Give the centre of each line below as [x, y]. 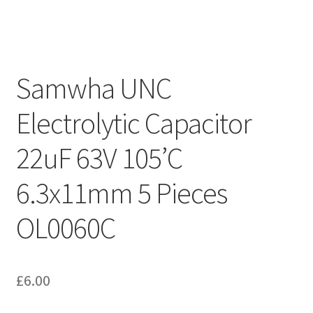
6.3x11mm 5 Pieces [121, 192]
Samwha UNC [93, 88]
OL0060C [65, 227]
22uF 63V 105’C [99, 158]
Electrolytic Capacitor [133, 123]
